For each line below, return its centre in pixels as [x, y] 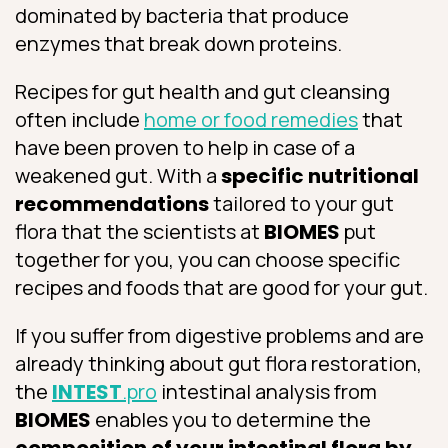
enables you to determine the [231, 419]
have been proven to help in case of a [185, 147]
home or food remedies [251, 119]
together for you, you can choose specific [207, 259]
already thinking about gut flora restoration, [218, 363]
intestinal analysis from [267, 391]
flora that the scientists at [139, 231]
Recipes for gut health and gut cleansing [202, 91]
